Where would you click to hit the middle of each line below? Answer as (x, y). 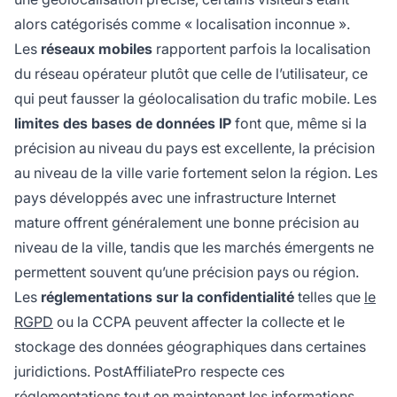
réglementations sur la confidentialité (167, 297)
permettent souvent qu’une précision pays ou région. (187, 272)
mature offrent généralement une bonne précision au (187, 223)
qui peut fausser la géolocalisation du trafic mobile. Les (195, 99)
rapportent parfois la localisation (261, 49)
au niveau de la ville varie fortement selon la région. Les (196, 173)
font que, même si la (299, 124)
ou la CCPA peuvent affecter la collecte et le (199, 322)
